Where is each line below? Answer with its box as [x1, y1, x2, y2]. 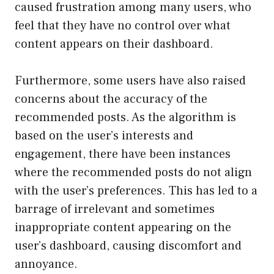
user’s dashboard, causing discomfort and [15, 238, 242, 254]
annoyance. [15, 256, 78, 273]
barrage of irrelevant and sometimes [15, 201, 215, 218]
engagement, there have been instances [15, 146, 231, 163]
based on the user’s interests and [15, 128, 193, 144]
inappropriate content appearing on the [15, 220, 231, 236]
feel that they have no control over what [15, 18, 231, 34]
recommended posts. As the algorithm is [15, 109, 236, 126]
